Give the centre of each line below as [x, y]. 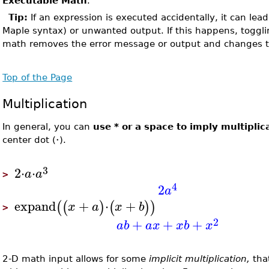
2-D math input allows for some [76, 258]
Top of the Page [38, 77]
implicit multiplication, [201, 258]
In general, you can [48, 126]
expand [35, 206]
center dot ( [29, 140]
